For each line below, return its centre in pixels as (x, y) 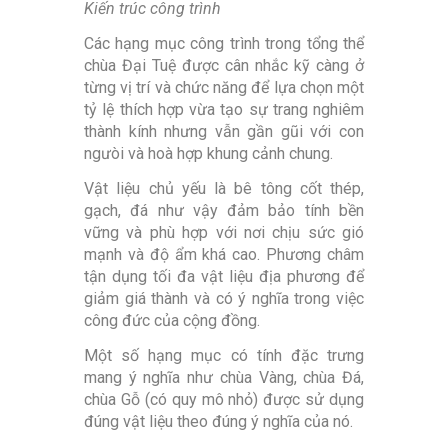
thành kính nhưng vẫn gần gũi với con (224, 132)
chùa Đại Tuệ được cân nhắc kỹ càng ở (224, 66)
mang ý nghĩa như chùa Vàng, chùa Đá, (224, 378)
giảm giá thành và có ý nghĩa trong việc (224, 299)
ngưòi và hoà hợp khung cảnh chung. (208, 154)
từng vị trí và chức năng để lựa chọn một (224, 88)
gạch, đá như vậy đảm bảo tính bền (224, 211)
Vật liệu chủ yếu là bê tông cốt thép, (224, 189)
